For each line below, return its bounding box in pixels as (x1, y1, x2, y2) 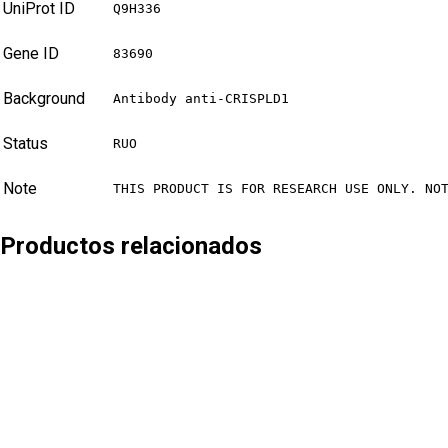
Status (3, 134, 48, 154)
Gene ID (3, 44, 59, 64)
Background (3, 89, 85, 109)
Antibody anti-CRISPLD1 (113, 91, 289, 107)
